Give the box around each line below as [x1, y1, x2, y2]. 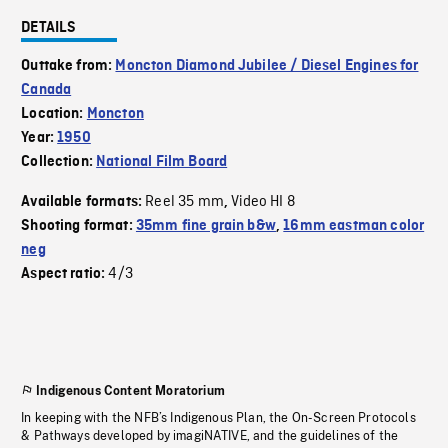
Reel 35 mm [145, 192, 224, 212]
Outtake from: [21, 58, 116, 74]
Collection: [21, 154, 97, 170]
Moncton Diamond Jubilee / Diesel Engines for [115, 58, 419, 74]
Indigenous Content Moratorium [36, 384, 225, 398]
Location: [21, 106, 87, 122]
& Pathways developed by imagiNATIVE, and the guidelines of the [21, 429, 399, 443]
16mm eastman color [283, 218, 425, 234]
